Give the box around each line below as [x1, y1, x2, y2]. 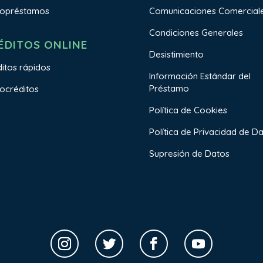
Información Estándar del [149, 70, 251, 82]
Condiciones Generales [149, 27, 243, 39]
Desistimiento [149, 49, 204, 60]
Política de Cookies [149, 104, 227, 116]
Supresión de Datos [149, 148, 230, 160]
